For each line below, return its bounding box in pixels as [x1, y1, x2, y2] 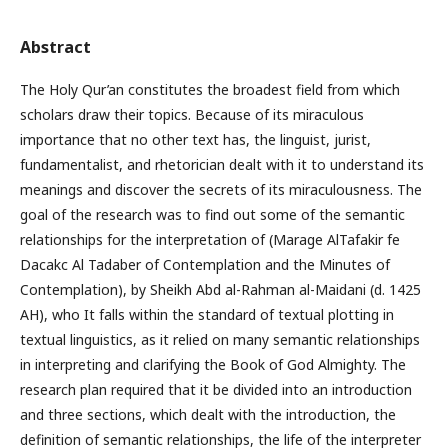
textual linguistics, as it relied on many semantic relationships [20, 329, 420, 349]
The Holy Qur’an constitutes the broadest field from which [20, 79, 400, 99]
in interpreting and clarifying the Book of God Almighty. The [20, 354, 406, 374]
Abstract [20, 35, 91, 58]
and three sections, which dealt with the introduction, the [20, 404, 396, 424]
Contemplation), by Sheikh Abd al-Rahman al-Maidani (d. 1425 [20, 279, 421, 299]
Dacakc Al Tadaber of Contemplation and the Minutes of [20, 254, 390, 274]
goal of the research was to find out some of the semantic [20, 204, 405, 224]
